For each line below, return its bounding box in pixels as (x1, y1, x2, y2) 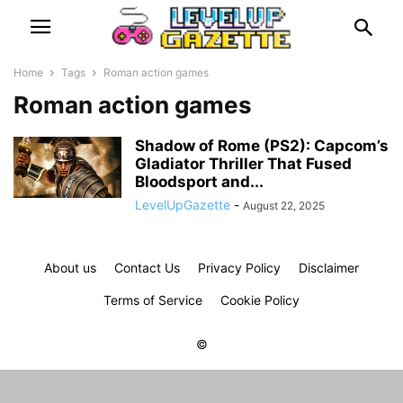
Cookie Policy (220, 292, 300, 308)
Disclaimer (299, 260, 359, 275)
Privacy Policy (198, 260, 281, 275)
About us (44, 260, 96, 275)
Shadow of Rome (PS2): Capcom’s (135, 137, 389, 155)
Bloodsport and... (135, 173, 264, 191)
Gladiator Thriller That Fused (135, 155, 352, 173)
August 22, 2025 (243, 199, 325, 212)
